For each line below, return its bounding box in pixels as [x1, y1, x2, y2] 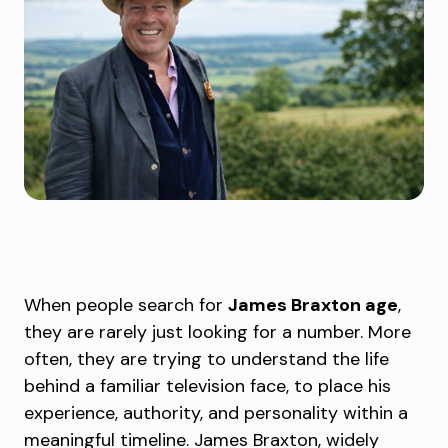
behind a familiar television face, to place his [24, 374, 391, 398]
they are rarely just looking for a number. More [24, 320, 411, 344]
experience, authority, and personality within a [24, 401, 408, 425]
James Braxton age [228, 293, 398, 317]
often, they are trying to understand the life [24, 347, 389, 371]
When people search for [24, 293, 228, 317]
